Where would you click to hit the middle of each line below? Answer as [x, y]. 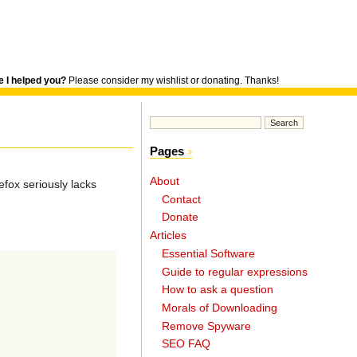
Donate [180, 218]
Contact [182, 199]
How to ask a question [218, 290]
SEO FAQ [186, 344]
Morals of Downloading [220, 308]
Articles [169, 236]
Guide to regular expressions [235, 272]
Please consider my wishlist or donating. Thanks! [173, 81]
